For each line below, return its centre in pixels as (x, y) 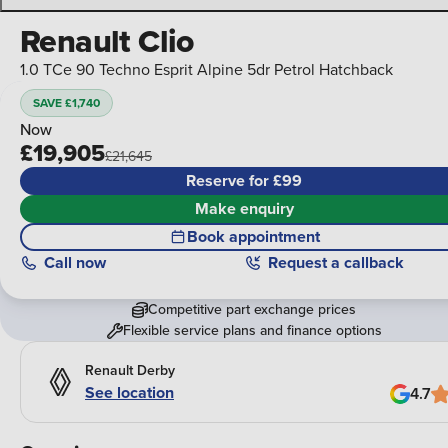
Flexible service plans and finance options (252, 330)
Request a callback (335, 263)
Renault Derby (130, 369)
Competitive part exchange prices (252, 309)
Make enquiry (244, 209)
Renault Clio (107, 41)
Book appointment (253, 237)
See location (129, 392)
